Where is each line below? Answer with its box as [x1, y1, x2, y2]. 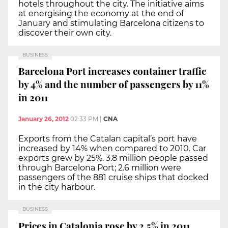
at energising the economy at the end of [18, 8, 184, 18]
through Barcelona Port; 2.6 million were [18, 163, 181, 173]
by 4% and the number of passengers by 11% [18, 77, 209, 91]
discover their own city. [18, 27, 111, 38]
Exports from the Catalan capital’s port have [18, 134, 197, 144]
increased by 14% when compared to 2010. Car [18, 144, 206, 154]
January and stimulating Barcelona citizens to [18, 18, 204, 28]
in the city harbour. [18, 182, 95, 192]
